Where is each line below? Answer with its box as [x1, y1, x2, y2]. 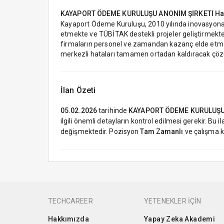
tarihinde [97, 106, 129, 114]
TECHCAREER [48, 196, 93, 205]
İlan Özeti [60, 85, 96, 95]
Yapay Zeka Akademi [143, 214, 215, 223]
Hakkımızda [48, 214, 89, 223]
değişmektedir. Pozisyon [60, 127, 140, 135]
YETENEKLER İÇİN [143, 196, 201, 205]
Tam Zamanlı [140, 127, 183, 135]
